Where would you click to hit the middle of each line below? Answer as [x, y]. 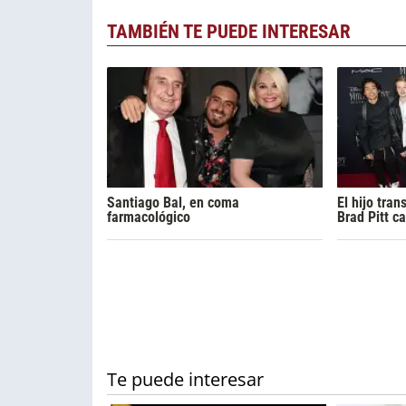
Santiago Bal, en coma [173, 202]
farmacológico [149, 217]
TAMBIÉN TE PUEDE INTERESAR [229, 32]
